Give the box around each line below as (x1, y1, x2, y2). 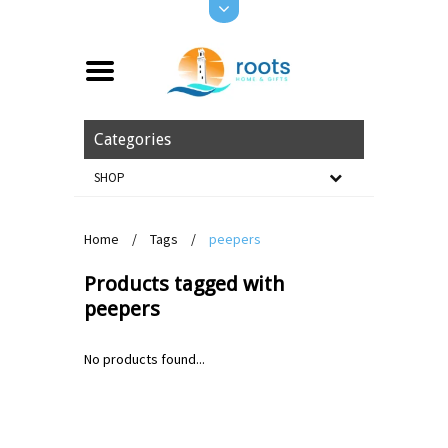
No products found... (84, 350, 205, 368)
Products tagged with (84, 272, 285, 296)
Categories (94, 130, 171, 149)
